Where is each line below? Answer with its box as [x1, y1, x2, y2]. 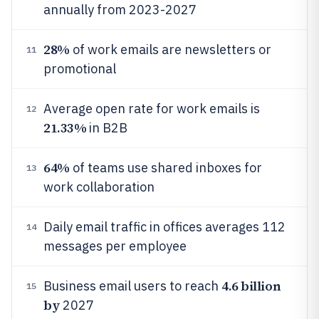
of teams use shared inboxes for [69, 159, 262, 176]
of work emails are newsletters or [69, 41, 271, 58]
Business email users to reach [43, 278, 221, 294]
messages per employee [43, 238, 187, 254]
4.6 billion [221, 277, 281, 295]
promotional [43, 61, 116, 77]
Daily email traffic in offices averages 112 [43, 219, 286, 235]
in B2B [86, 120, 128, 136]
